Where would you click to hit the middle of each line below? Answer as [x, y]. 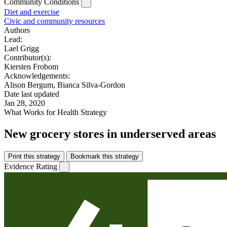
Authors [17, 30]
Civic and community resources [54, 21]
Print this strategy [34, 156]
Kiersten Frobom [31, 67]
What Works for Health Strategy [55, 112]
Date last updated [32, 94]
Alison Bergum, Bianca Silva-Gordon [65, 85]
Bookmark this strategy [105, 156]
